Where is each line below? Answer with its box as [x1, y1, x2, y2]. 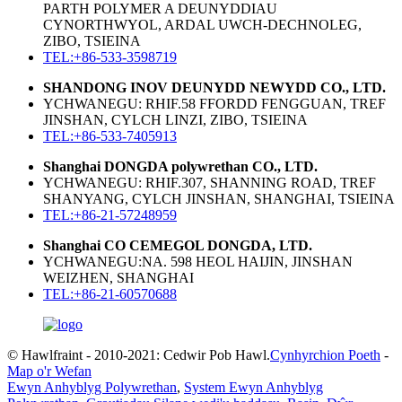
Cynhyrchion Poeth [270, 346, 380, 363]
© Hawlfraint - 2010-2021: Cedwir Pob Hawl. [7, 346, 270, 363]
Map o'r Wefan [7, 363, 92, 379]
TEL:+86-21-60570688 [43, 285, 177, 301]
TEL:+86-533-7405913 [43, 127, 177, 144]
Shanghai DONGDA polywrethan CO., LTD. [43, 158, 318, 174]
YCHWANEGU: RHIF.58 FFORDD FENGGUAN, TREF [43, 95, 386, 111]
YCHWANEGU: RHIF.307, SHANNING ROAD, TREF [43, 174, 376, 190]
